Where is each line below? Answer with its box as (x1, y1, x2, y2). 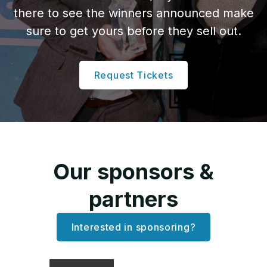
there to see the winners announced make (13, 6, 254, 21)
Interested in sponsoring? (71, 221, 196, 234)
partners (89, 186, 178, 213)
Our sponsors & (53, 159, 214, 185)
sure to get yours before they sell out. (26, 24, 241, 39)
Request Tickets (94, 69, 173, 82)
